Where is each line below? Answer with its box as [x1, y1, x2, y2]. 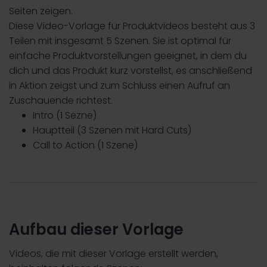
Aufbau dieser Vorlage [9, 219, 184, 240]
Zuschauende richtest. [9, 94, 113, 107]
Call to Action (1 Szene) [33, 138, 138, 152]
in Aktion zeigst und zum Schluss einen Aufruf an [9, 79, 230, 92]
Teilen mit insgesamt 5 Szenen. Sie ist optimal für [9, 34, 231, 48]
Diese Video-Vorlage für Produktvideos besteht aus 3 [9, 19, 255, 33]
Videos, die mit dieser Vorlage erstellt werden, [9, 247, 218, 260]
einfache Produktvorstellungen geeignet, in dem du [9, 49, 247, 63]
